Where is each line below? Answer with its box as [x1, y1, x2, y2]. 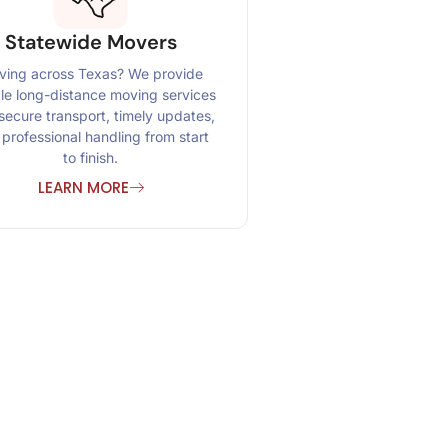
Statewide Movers [4, 29, 177, 56]
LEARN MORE [37, 176, 129, 198]
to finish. [63, 148, 119, 166]
